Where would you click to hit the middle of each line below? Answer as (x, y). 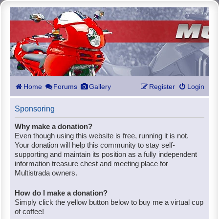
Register (162, 87)
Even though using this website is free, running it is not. (102, 136)
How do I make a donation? (61, 193)
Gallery (100, 87)
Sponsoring (35, 109)
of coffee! (29, 211)
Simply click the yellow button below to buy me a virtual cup (109, 202)
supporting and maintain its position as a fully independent (106, 154)
